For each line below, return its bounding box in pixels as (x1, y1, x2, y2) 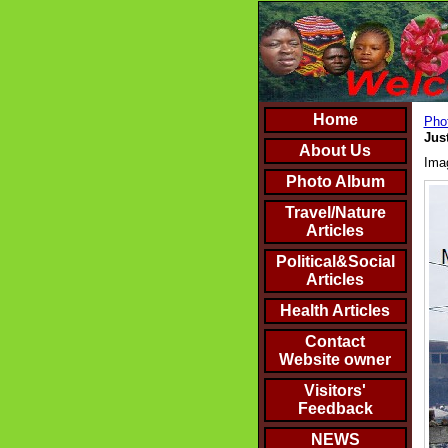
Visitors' (304, 382, 366, 399)
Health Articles (280, 302, 390, 319)
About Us (299, 142, 371, 159)
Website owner (279, 351, 391, 368)
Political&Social (275, 253, 395, 270)
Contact (305, 333, 365, 350)
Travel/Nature (284, 204, 386, 221)
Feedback (297, 400, 373, 417)
